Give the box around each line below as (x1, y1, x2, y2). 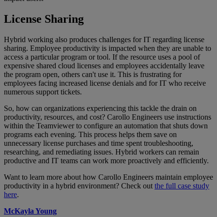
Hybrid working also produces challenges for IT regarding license (4, 35, 204, 44)
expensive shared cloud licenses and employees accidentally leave (4, 61, 204, 70)
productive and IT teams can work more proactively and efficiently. (4, 156, 209, 165)
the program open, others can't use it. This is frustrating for (4, 70, 182, 78)
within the (4, 121, 34, 130)
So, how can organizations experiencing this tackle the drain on (4, 104, 197, 112)
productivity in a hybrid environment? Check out (4, 181, 155, 190)
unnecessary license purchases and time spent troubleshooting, (4, 139, 193, 147)
